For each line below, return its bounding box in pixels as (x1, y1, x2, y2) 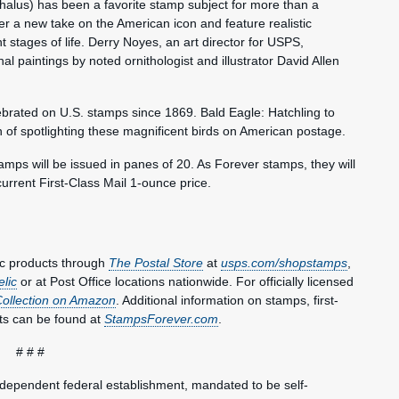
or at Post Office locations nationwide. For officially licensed (17, 273, 354, 289)
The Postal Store (109, 255, 203, 270)
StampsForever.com (104, 311, 218, 326)
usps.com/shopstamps (221, 255, 347, 270)
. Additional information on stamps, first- (116, 292, 338, 307)
